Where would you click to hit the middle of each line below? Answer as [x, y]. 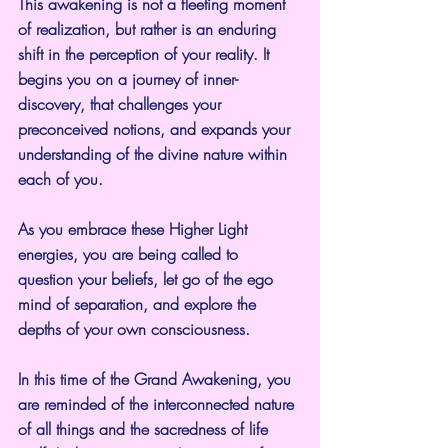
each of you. [60, 178]
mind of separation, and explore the [139, 303]
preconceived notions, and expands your [156, 128]
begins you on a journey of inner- [128, 78]
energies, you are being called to [130, 253]
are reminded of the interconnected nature [158, 403]
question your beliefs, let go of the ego [148, 278]
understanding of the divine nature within [155, 153]
